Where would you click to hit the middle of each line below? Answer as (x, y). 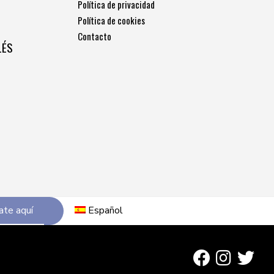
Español (106, 211)
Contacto (94, 36)
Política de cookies (111, 20)
